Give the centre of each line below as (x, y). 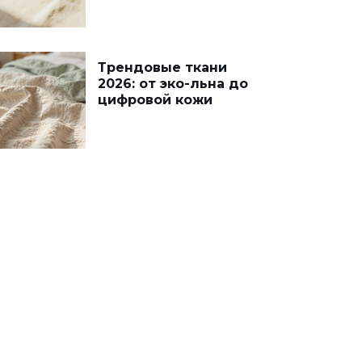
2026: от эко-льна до (173, 84)
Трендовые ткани (162, 67)
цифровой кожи (155, 100)
